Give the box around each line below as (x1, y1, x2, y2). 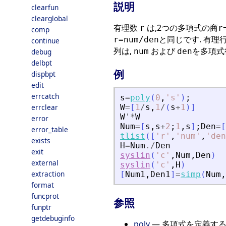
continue (31, 36, 60, 45)
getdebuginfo (31, 213, 75, 223)
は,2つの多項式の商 (145, 22, 218, 33)
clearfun (31, 3, 59, 12)
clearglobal (31, 14, 68, 23)
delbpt (31, 58, 52, 68)
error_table (31, 125, 68, 134)
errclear (31, 102, 58, 112)
